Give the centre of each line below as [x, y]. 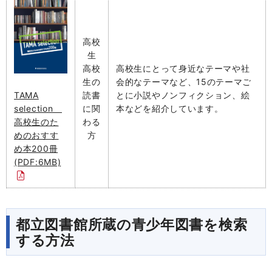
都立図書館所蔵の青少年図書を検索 [132, 225]
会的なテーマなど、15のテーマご [184, 82]
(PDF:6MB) [38, 161]
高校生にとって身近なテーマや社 [183, 68]
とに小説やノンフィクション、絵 [183, 95]
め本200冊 [36, 148]
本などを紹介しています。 [170, 108]
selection [38, 108]
